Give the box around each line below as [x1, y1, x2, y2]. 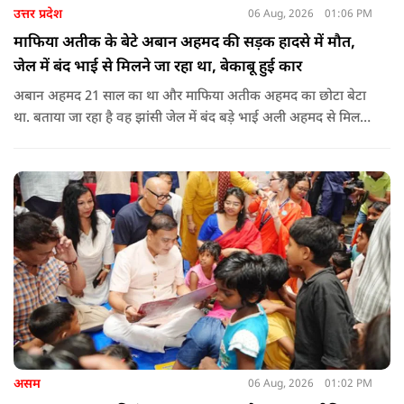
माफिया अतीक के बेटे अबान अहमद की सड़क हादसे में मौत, [14, 32, 355, 53]
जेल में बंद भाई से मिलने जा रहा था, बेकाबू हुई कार [14, 57, 302, 78]
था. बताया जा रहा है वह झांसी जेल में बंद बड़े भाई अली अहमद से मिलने [14, 109, 368, 127]
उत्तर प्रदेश [14, 5, 62, 23]
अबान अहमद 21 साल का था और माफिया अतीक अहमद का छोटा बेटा [14, 87, 366, 106]
